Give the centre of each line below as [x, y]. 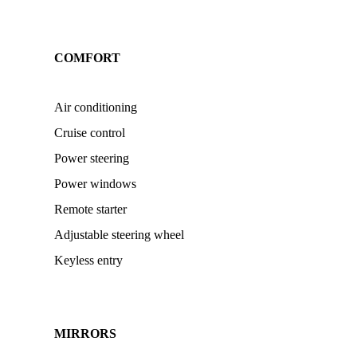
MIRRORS [85, 333]
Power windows [95, 184]
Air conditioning [96, 107]
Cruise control [90, 133]
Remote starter [90, 209]
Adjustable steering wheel [119, 235]
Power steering [92, 158]
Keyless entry [88, 260]
